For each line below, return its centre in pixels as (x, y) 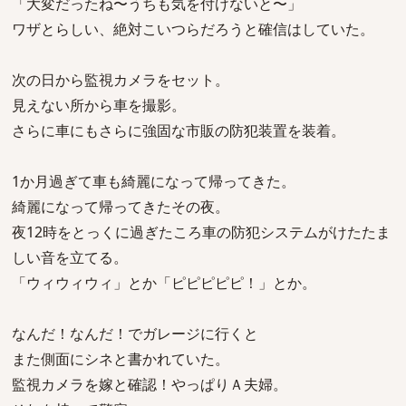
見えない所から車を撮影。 (99, 105)
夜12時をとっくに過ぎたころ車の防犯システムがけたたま (201, 232)
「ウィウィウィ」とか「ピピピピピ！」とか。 (164, 283)
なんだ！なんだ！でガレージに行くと (135, 333)
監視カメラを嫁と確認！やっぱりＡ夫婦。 (150, 384)
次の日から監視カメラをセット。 (121, 80)
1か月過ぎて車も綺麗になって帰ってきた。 (154, 181)
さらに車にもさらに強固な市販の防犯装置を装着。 (179, 130)
